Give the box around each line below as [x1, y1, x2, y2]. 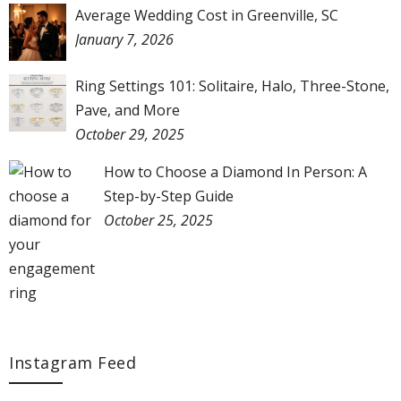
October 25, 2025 [104, 210, 213, 231]
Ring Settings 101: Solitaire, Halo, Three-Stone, [75, 76, 389, 97]
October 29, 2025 [75, 124, 184, 145]
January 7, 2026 [75, 30, 174, 50]
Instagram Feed [9, 352, 136, 374]
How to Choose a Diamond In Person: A [104, 162, 367, 183]
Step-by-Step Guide [104, 186, 234, 207]
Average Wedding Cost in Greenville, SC [75, 5, 338, 26]
